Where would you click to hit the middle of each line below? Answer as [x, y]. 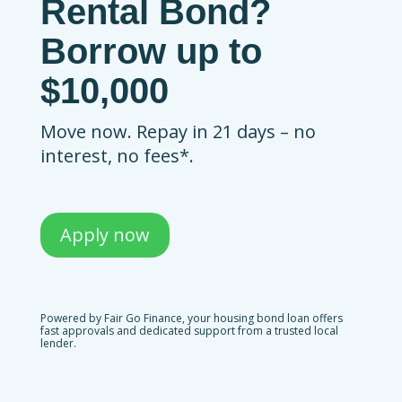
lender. [58, 343]
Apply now [105, 234]
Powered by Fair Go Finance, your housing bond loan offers [191, 318]
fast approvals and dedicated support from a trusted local [189, 330]
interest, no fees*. [117, 155]
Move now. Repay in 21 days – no [178, 131]
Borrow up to [151, 51]
